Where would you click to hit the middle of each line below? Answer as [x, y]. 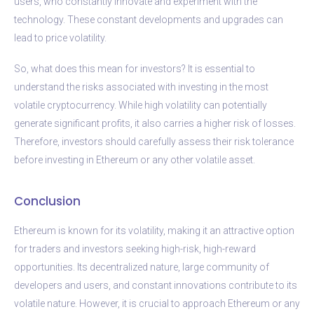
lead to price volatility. [60, 37]
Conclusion [47, 201]
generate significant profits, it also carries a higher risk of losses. [155, 123]
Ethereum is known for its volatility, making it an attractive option [154, 230]
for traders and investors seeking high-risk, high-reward [135, 248]
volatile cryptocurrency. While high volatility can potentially [141, 105]
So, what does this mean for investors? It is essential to [135, 68]
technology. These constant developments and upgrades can [149, 19]
